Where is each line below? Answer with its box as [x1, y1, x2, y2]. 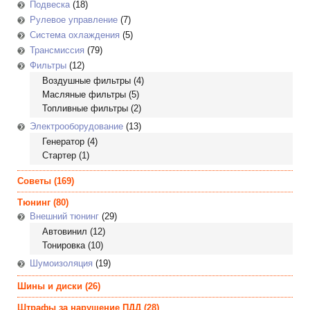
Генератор [42, 136, 84, 147]
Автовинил [42, 226, 87, 237]
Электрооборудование [30, 121, 123, 131]
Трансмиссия [30, 45, 84, 55]
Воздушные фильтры [42, 75, 131, 86]
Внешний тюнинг [30, 211, 99, 221]
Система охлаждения [30, 30, 120, 40]
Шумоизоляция [30, 258, 93, 268]
